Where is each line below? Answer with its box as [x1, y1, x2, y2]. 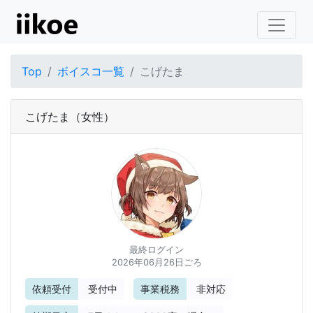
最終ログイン [129, 245, 184, 256]
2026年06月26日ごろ [111, 257, 202, 268]
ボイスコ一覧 [57, 64, 124, 79]
